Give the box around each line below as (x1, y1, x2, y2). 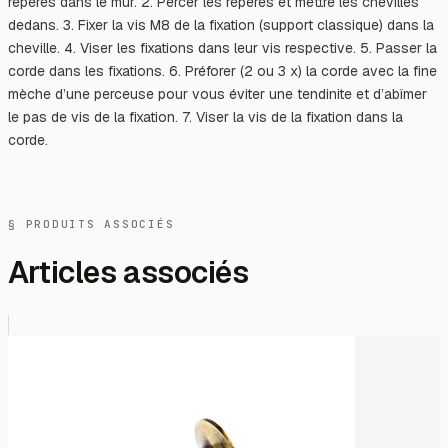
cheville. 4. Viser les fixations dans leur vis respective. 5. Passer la (8, 38, 437, 57)
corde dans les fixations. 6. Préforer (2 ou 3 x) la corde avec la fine (8, 61, 437, 80)
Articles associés (8, 253, 249, 293)
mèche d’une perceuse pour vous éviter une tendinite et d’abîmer (8, 84, 427, 103)
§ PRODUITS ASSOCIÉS (8, 216, 175, 231)
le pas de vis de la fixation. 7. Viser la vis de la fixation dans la (8, 107, 403, 126)
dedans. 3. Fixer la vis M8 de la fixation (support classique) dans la (8, 15, 434, 34)
